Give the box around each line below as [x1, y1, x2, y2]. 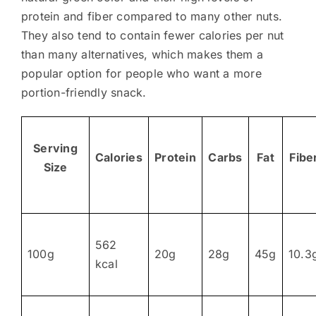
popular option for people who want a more [20, 66, 262, 80]
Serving [33, 140, 78, 155]
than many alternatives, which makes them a [20, 47, 264, 61]
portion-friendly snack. [20, 85, 147, 99]
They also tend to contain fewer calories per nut [20, 28, 284, 42]
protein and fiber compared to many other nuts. [20, 8, 283, 23]
